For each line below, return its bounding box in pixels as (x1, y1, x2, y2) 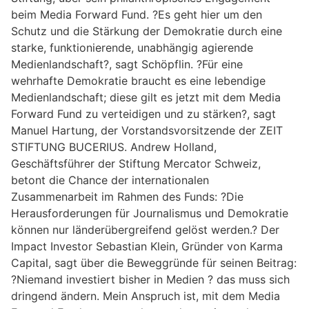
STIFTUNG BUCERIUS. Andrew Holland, (11, 139, 217, 154)
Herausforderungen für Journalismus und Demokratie (11, 206, 288, 220)
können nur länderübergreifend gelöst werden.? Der (11, 222, 279, 237)
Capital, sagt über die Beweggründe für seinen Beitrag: (11, 255, 297, 270)
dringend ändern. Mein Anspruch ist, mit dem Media (11, 288, 280, 303)
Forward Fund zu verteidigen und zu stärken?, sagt (11, 106, 276, 121)
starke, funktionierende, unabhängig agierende (11, 40, 253, 54)
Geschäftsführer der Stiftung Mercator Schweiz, (11, 156, 261, 170)
